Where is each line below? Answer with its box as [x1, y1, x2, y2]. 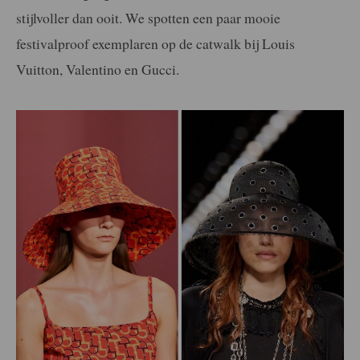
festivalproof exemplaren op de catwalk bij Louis [16, 33, 295, 53]
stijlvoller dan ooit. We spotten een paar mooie [16, 7, 280, 27]
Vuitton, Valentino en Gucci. [16, 59, 179, 79]
